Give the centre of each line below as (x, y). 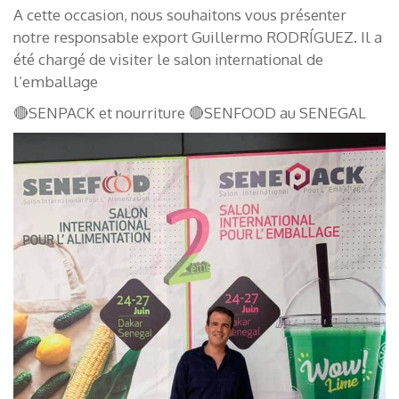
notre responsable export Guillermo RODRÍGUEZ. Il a (198, 37)
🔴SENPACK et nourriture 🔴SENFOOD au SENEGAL (190, 113)
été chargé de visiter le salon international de (168, 59)
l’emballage (56, 81)
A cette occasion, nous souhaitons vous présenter (180, 15)
